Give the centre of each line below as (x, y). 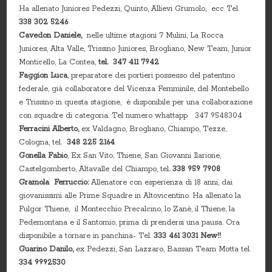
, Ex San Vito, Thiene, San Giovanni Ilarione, (144, 155)
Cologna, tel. (42, 142)
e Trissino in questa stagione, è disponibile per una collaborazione (136, 102)
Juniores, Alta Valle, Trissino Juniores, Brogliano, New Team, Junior (135, 49)
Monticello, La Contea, (58, 62)
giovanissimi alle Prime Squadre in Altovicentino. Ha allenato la (130, 195)
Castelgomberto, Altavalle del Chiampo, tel (94, 169)
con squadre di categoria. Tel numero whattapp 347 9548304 (131, 115)
